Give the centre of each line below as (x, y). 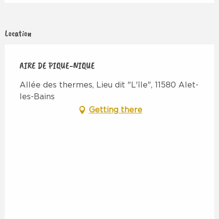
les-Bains (37, 97)
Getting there (115, 110)
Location (18, 33)
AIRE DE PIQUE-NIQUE (57, 66)
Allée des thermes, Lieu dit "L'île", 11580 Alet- (109, 85)
